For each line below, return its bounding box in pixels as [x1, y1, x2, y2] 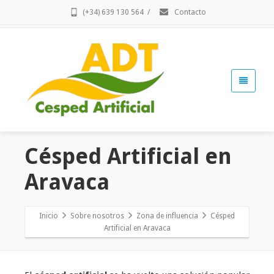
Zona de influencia [136, 212, 198, 220]
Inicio [39, 212, 58, 220]
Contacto [172, 8, 206, 17]
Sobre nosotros [70, 212, 124, 220]
